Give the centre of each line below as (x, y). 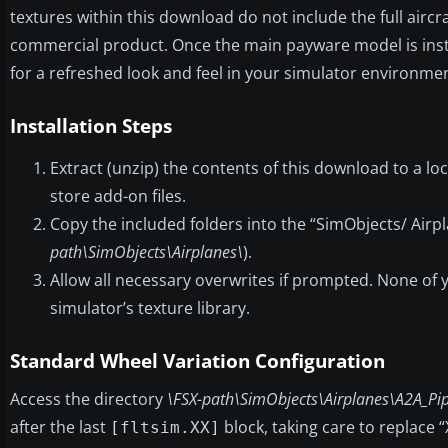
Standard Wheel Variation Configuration (197, 360)
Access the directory (88, 398)
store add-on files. (118, 195)
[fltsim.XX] (165, 427)
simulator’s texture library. (150, 307)
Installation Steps (91, 125)
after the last (60, 426)
